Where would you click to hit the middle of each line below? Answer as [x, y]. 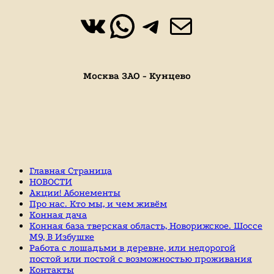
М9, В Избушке [62, 237]
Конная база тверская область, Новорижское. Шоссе [146, 226]
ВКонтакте [149, 25]
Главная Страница [71, 171]
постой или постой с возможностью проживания [141, 259]
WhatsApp [174, 25]
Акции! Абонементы [75, 193]
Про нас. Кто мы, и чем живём [98, 204]
